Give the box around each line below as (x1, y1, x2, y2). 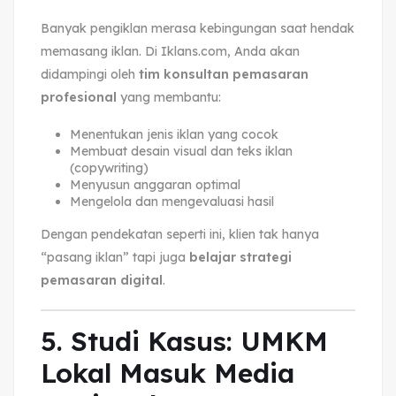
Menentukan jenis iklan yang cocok (69, 126, 278, 142)
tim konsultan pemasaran (139, 65, 308, 82)
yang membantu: (117, 88, 221, 105)
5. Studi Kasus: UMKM (41, 324, 328, 358)
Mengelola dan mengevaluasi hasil (69, 193, 274, 209)
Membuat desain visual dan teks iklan (69, 142, 293, 159)
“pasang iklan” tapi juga (41, 248, 189, 265)
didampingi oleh (41, 65, 139, 82)
